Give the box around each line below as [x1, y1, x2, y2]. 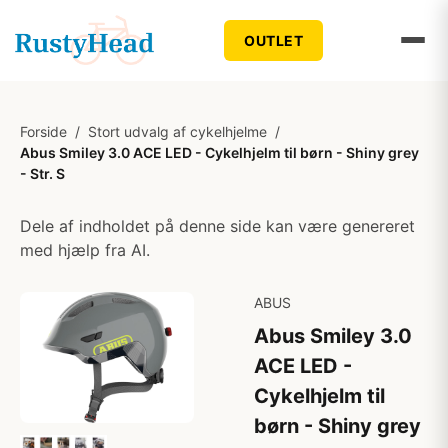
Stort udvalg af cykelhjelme [88, 123, 267, 140]
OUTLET [244, 31, 304, 49]
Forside [20, 123, 67, 140]
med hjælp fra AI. [20, 240, 150, 260]
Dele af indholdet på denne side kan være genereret [20, 216, 415, 236]
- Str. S [20, 165, 65, 182]
